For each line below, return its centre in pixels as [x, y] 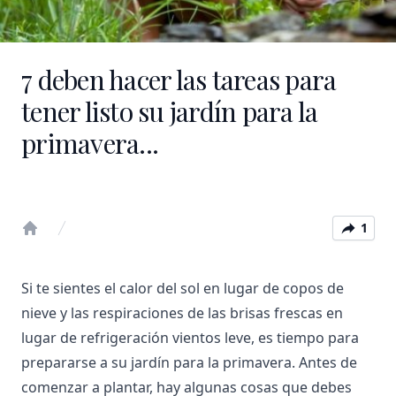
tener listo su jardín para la [170, 111]
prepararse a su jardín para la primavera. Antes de [189, 362]
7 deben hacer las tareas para [179, 80]
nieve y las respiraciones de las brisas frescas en [182, 313]
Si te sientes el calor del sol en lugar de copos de [183, 288]
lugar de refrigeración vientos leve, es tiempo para [190, 338]
